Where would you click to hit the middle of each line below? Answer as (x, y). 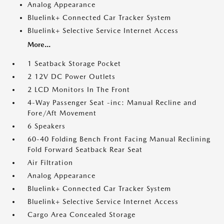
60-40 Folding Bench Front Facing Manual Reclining (119, 139)
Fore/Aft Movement (62, 113)
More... (39, 45)
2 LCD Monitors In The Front (79, 90)
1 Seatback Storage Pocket (74, 64)
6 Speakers (46, 126)
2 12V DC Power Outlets (71, 77)
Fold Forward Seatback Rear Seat (85, 150)
